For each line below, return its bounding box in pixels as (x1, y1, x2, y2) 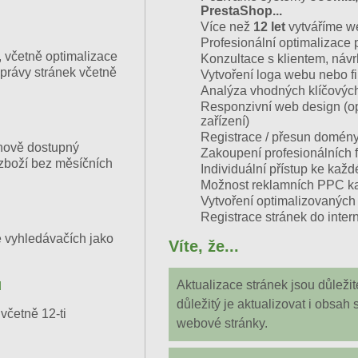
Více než (200, 19, 253, 34)
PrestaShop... (200, 3, 282, 18)
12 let (253, 19, 285, 34)
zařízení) (200, 113, 249, 128)
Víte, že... (168, 237, 239, 255)
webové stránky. (176, 316, 268, 330)
